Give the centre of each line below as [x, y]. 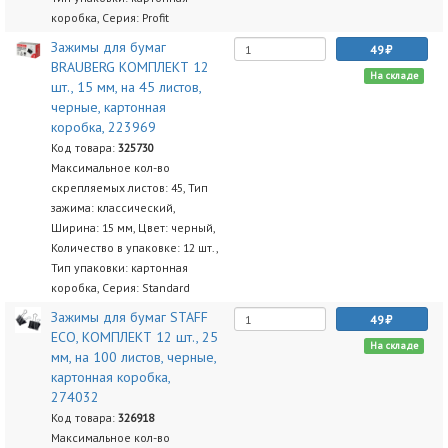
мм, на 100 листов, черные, [133, 357]
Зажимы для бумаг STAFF [129, 317]
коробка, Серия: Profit [109, 17]
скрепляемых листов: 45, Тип [129, 187]
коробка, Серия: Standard [120, 287]
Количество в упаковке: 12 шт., [134, 247]
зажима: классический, [112, 207]
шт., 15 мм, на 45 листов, [125, 87]
